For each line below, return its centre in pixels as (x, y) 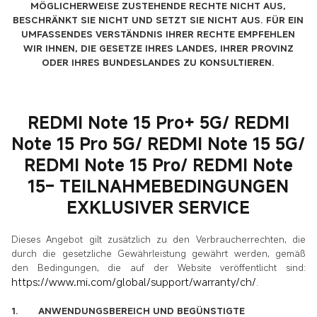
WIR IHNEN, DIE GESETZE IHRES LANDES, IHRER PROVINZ (158, 48)
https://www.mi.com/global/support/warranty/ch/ (134, 281)
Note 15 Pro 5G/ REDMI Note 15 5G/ (158, 143)
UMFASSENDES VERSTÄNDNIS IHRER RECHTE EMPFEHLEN (158, 34)
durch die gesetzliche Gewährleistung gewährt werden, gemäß (158, 253)
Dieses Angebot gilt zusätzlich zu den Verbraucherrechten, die (158, 239)
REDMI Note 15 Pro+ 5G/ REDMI (158, 122)
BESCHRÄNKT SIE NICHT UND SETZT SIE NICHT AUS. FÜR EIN (158, 19)
